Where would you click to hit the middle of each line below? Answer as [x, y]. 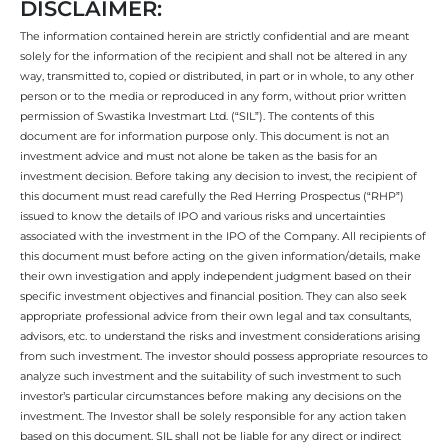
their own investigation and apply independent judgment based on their [215, 275]
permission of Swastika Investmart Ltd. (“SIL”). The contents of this [197, 115]
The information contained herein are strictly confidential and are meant [214, 35]
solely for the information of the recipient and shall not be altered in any [213, 55]
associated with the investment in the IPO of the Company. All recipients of [223, 235]
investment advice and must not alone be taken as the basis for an [198, 155]
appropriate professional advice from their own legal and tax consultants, [215, 315]
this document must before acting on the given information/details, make [220, 255]
